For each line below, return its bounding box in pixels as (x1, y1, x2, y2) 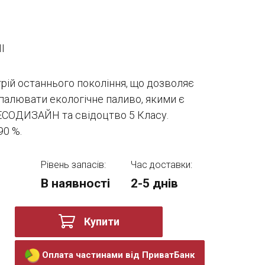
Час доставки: (131, 159, 193, 170)
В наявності (40, 176, 110, 190)
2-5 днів (131, 176, 179, 190)
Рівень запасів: (40, 159, 106, 170)
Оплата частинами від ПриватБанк (42, 249, 195, 260)
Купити (83, 215, 119, 228)
